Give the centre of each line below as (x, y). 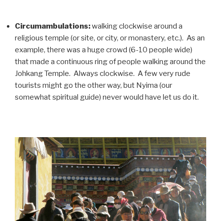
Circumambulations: (53, 26)
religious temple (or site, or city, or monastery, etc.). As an (110, 38)
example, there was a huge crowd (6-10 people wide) (104, 50)
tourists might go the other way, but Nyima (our (93, 86)
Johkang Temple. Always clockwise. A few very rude (103, 74)
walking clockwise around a (136, 26)
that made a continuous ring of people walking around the (110, 62)
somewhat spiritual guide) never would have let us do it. (107, 97)
